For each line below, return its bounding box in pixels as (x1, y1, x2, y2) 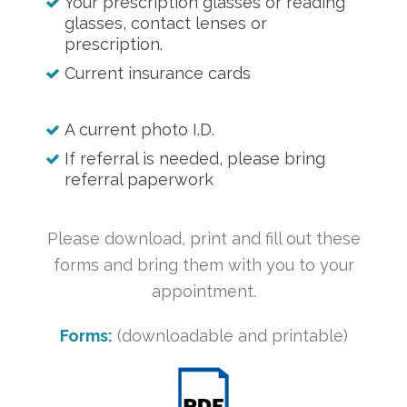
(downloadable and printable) (112, 326, 348, 345)
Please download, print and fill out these (46, 229, 361, 248)
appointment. (151, 282, 256, 301)
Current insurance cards (65, 64, 251, 83)
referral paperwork (65, 170, 213, 189)
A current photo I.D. (65, 120, 214, 139)
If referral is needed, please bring (65, 149, 325, 168)
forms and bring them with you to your (53, 255, 354, 274)
